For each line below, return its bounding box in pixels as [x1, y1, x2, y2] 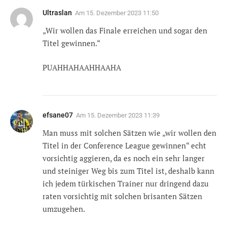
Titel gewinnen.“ [43, 38, 100, 49]
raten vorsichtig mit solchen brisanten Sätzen [43, 191, 202, 201]
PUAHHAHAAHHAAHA [43, 62, 121, 72]
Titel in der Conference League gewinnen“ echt [43, 140, 206, 150]
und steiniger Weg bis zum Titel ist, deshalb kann [43, 165, 214, 176]
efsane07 [43, 110, 73, 119]
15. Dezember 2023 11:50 [86, 9, 159, 17]
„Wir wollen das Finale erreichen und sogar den [43, 25, 207, 36]
